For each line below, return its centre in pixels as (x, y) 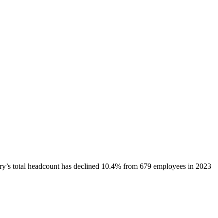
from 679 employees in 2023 (166, 166)
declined (86, 166)
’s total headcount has (40, 166)
